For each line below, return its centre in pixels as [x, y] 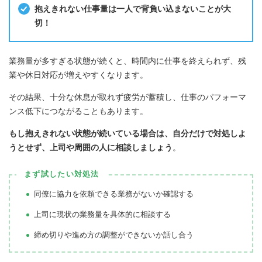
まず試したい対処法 [62, 174]
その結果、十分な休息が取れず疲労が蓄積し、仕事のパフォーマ [127, 97]
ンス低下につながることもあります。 [78, 111]
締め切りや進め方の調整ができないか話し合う [114, 235]
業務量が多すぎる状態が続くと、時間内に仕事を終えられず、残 [127, 61]
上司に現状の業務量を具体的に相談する [102, 214]
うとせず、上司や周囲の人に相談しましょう [91, 147]
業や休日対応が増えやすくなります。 [78, 75]
